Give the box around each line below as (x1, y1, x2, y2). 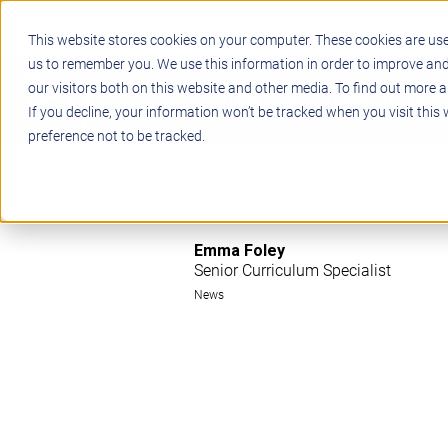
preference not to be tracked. (28, 126, 205, 145)
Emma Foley (194, 241, 285, 261)
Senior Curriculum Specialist (194, 259, 391, 281)
